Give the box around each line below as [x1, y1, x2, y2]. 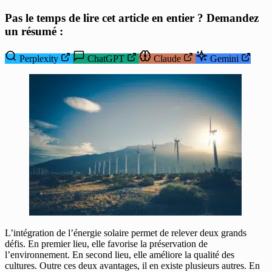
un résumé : [5, 25, 63, 38]
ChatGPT [87, 53, 124, 64]
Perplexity [19, 53, 58, 64]
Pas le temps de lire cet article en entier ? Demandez [5, 12, 259, 25]
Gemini [210, 53, 239, 64]
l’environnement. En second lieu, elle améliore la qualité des [5, 250, 234, 260]
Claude [154, 53, 181, 64]
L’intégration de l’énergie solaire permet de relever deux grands [5, 228, 246, 239]
